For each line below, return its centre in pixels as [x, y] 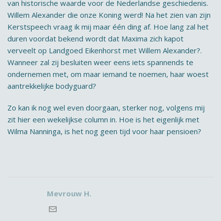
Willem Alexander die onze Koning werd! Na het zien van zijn [109, 15]
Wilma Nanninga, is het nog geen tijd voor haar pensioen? [104, 131]
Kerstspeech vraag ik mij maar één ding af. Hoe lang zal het [108, 27]
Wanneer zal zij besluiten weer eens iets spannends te [100, 62]
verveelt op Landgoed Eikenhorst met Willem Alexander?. [105, 50]
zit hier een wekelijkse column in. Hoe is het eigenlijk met [103, 119]
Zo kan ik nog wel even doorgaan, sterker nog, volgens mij [106, 108]
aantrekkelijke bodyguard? [52, 86]
